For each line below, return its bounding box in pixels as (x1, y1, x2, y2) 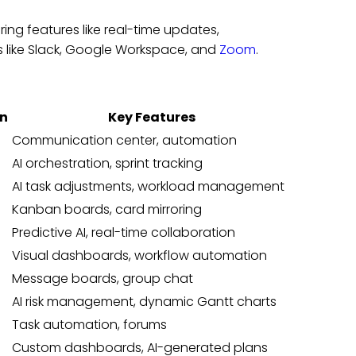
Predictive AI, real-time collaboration (11, 223, 235, 242)
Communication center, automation (11, 131, 237, 150)
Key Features (107, 108, 195, 127)
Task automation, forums (11, 315, 167, 335)
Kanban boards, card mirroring (11, 200, 202, 219)
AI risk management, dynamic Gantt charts (11, 292, 277, 311)
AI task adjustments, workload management (11, 177, 284, 196)
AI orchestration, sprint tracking (11, 154, 203, 173)
